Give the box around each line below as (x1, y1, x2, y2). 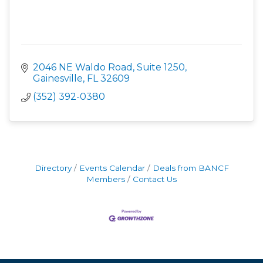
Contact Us (133, 174, 177, 184)
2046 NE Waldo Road (33, 62, 133, 73)
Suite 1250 (137, 62, 185, 73)
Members (86, 174, 125, 184)
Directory (34, 163, 72, 173)
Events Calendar (79, 163, 145, 173)
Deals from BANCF (152, 163, 229, 173)
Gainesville (33, 73, 83, 84)
